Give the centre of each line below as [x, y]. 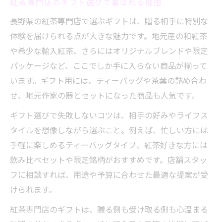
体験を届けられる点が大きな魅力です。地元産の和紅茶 [109, 36]
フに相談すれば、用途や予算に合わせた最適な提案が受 [109, 174]
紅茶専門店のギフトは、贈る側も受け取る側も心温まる [109, 209]
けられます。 [33, 189]
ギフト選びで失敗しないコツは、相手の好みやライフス [109, 115]
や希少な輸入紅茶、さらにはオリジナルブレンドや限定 [109, 51]
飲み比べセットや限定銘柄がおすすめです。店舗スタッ [109, 160]
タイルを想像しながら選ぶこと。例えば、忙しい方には [109, 130]
